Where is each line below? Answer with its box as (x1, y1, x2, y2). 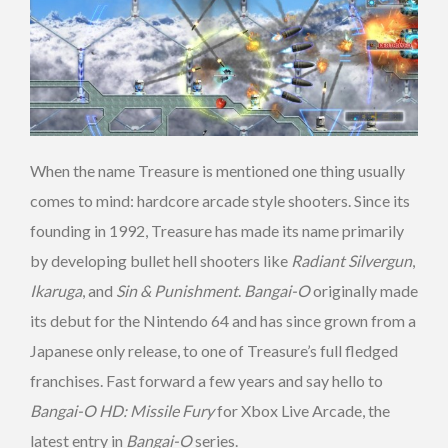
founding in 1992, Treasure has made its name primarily (30, 221, 404, 241)
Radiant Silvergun (291, 251, 412, 271)
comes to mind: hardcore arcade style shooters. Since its (30, 191, 410, 211)
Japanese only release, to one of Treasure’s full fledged (30, 341, 398, 361)
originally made (310, 281, 418, 301)
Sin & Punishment (116, 281, 238, 301)
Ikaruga (30, 281, 82, 301)
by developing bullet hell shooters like (30, 251, 291, 271)
